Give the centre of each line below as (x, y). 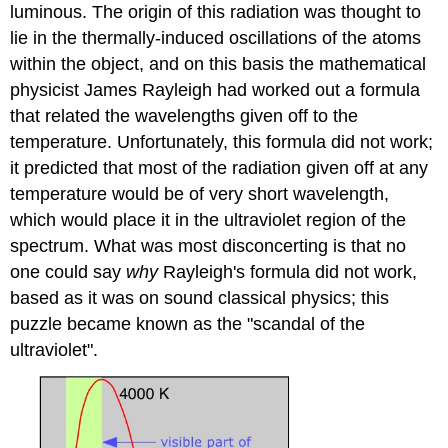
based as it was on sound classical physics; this (200, 298)
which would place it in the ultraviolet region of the (208, 220)
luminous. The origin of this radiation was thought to (216, 12)
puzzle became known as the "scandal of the (188, 324)
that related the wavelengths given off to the (184, 116)
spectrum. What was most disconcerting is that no (208, 246)
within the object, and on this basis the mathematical (218, 64)
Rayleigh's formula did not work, (288, 272)
